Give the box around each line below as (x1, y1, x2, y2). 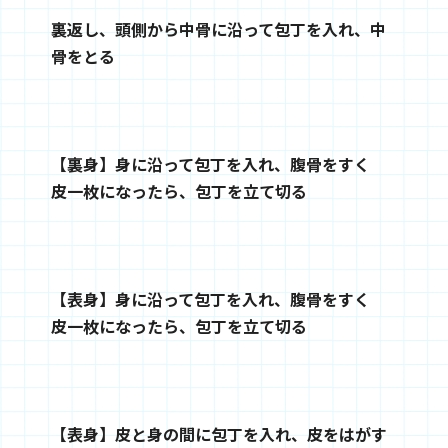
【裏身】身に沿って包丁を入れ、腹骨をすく (50, 152, 370, 177)
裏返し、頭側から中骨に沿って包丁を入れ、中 (50, 17, 386, 42)
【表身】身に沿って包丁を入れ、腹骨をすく (50, 287, 370, 312)
